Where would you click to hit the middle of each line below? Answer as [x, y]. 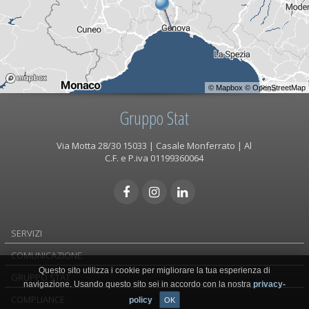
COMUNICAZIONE [46, 255]
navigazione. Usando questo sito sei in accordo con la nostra [138, 284]
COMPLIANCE [38, 299]
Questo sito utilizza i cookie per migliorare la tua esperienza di [154, 270]
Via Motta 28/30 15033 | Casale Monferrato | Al [154, 145]
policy [140, 300]
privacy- [269, 284]
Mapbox [229, 88]
